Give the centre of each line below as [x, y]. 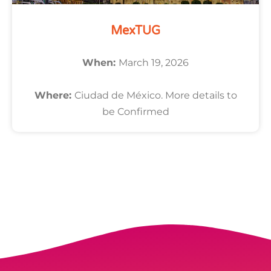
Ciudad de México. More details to [155, 96]
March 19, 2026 [154, 63]
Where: [54, 96]
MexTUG [135, 31]
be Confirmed [135, 112]
